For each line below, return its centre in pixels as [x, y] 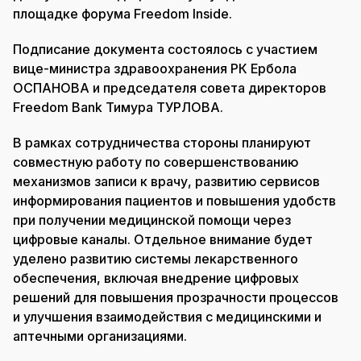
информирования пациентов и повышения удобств [174, 201]
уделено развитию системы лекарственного [156, 259]
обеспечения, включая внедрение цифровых [156, 278]
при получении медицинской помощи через [152, 220]
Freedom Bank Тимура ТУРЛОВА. [118, 108]
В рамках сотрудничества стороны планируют [162, 143]
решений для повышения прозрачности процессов [176, 298]
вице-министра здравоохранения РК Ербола [155, 69]
